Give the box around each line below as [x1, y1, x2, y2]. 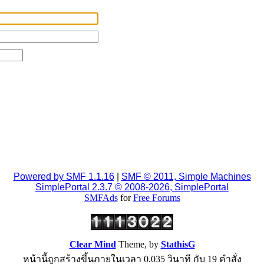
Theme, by [115, 239, 161, 250]
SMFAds [84, 193, 118, 203]
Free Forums [133, 193, 180, 203]
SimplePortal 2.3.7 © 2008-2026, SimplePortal [35, 182, 229, 193]
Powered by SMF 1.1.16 [13, 171, 114, 182]
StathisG [160, 239, 195, 250]
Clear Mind [69, 239, 116, 250]
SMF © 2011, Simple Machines [121, 171, 251, 182]
